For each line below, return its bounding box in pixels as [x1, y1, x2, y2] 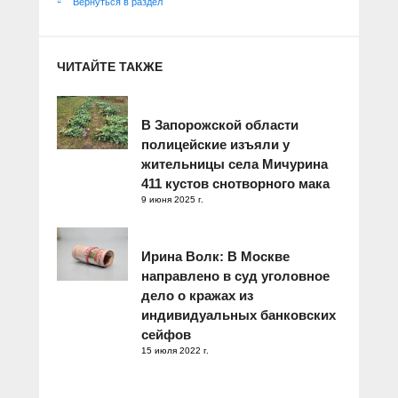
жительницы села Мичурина [141, 155, 328, 171]
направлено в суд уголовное [141, 267, 330, 283]
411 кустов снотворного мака [141, 175, 330, 191]
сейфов [141, 326, 191, 342]
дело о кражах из [141, 287, 253, 303]
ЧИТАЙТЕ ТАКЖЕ [57, 59, 163, 74]
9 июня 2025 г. [141, 194, 203, 204]
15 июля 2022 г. [141, 345, 209, 355]
